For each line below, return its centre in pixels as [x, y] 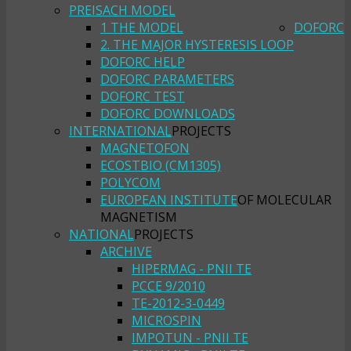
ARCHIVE [126, 252]
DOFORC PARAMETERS [167, 80]
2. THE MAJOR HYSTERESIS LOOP [197, 45]
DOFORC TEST [143, 97]
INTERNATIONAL [120, 131]
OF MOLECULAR [284, 200]
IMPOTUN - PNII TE [190, 338]
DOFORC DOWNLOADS [168, 114]
